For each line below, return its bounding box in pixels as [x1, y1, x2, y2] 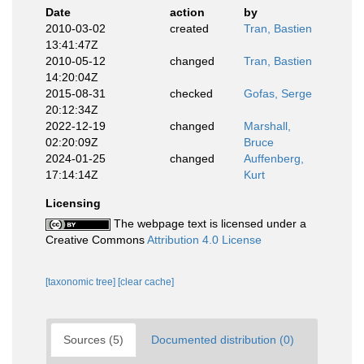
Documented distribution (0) [151, 333, 294, 346]
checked [169, 87, 213, 100]
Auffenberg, [244, 152, 304, 165]
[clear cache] [118, 276, 174, 288]
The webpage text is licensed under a [110, 217, 306, 230]
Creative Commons [45, 233, 147, 246]
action [169, 6, 205, 19]
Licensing [45, 197, 101, 210]
